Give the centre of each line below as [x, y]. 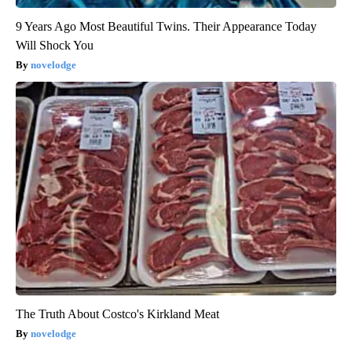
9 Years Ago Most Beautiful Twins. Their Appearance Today [166, 27]
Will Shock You [55, 46]
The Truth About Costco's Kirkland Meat [117, 314]
